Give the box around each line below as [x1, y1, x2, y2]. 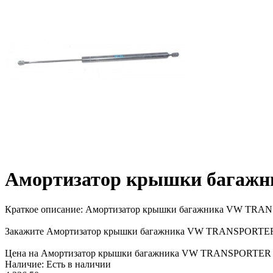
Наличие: [5, 258, 44, 269]
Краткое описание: [5, 204, 85, 214]
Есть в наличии [44, 258, 111, 269]
